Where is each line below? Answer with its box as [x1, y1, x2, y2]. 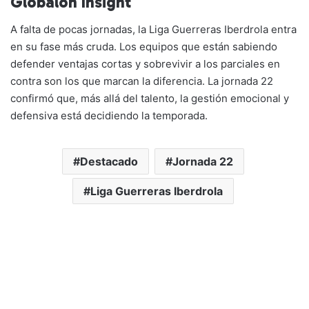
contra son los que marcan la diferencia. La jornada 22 [10, 74, 273, 88]
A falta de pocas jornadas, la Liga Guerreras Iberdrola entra [10, 23, 297, 37]
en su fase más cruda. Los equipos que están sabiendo [10, 40, 277, 54]
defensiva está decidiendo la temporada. [10, 109, 208, 123]
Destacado [79, 154, 138, 169]
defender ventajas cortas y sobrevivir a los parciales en [10, 57, 280, 71]
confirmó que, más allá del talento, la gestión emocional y [10, 92, 289, 106]
